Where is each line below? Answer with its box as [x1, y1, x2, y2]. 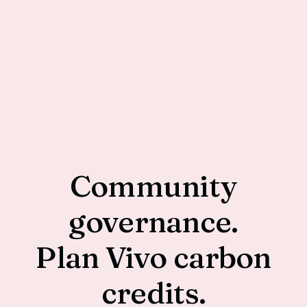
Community [69, 167, 238, 204]
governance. [69, 202, 238, 240]
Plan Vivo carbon [36, 238, 271, 275]
